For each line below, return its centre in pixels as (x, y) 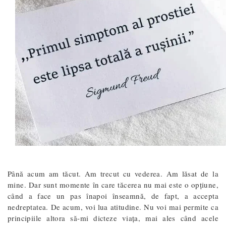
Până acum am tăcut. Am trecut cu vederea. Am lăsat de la (113, 173)
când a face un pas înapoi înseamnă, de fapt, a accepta (113, 195)
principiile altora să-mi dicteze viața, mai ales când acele (113, 218)
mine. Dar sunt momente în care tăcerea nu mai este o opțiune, (113, 184)
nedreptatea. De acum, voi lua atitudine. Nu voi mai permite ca (113, 207)
